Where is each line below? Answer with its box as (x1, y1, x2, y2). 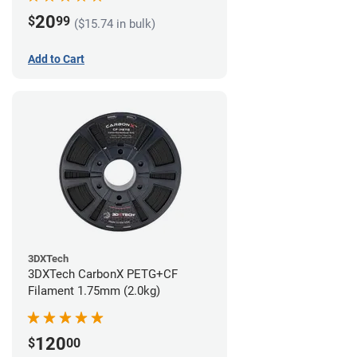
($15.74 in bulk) (74, 17, 155, 32)
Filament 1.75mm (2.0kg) (28, 284, 160, 299)
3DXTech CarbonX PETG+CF (28, 267, 178, 282)
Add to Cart (28, 53, 84, 66)
